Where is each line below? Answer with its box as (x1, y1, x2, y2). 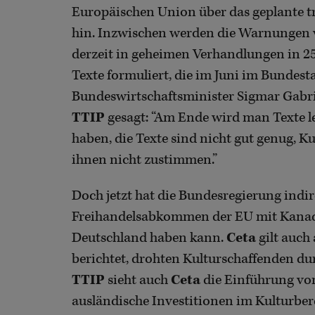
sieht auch (105, 271, 171, 290)
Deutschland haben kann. (72, 229, 226, 247)
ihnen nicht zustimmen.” (72, 151, 217, 169)
